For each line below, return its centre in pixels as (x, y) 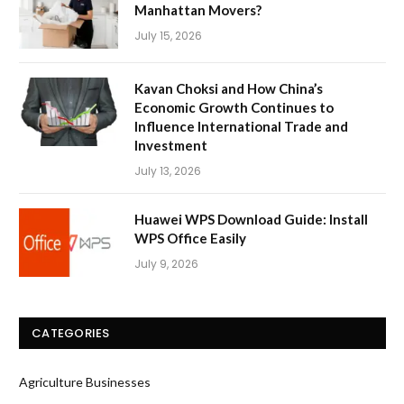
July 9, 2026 (166, 264)
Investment (171, 146)
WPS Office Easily (190, 239)
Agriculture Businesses (85, 382)
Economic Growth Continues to (234, 108)
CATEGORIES (71, 334)
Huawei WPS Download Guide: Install (251, 220)
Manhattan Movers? (198, 10)
